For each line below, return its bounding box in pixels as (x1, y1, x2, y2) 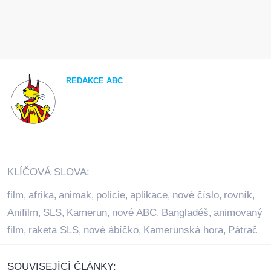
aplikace (130, 189, 168, 201)
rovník (224, 189, 252, 201)
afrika (28, 189, 54, 201)
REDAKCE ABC (66, 76, 123, 85)
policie (96, 189, 125, 201)
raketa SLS (28, 224, 79, 237)
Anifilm (7, 207, 38, 219)
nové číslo (172, 189, 219, 201)
